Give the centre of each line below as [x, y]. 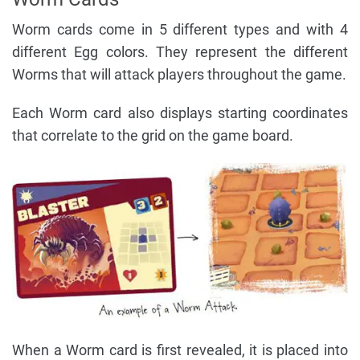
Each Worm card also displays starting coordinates [180, 112]
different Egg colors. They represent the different [180, 51]
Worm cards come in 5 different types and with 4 [180, 29]
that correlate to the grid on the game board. [153, 135]
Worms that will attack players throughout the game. [179, 74]
